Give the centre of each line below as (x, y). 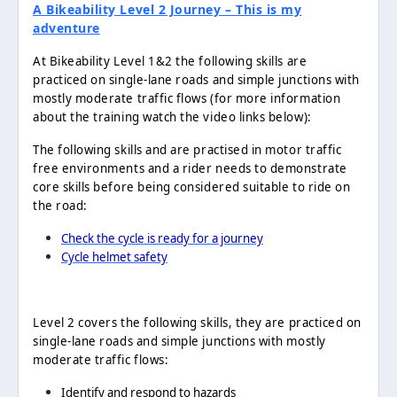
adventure (66, 28)
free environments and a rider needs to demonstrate (190, 169)
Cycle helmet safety (114, 257)
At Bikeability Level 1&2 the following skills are (170, 62)
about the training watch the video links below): (172, 117)
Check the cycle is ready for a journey (162, 239)
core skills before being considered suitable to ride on (192, 187)
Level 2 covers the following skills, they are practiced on (197, 323)
